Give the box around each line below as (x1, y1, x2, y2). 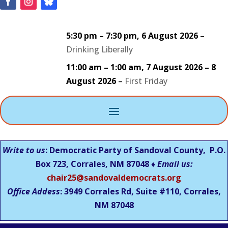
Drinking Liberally (66, 44, 133, 55)
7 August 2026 (146, 62, 203, 73)
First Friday (124, 75, 167, 87)
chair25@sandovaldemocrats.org (47, 172, 181, 183)
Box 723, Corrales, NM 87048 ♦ (35, 158, 157, 169)
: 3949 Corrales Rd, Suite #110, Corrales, (60, 185, 221, 197)
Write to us (3, 144, 45, 156)
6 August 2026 (141, 30, 198, 41)
